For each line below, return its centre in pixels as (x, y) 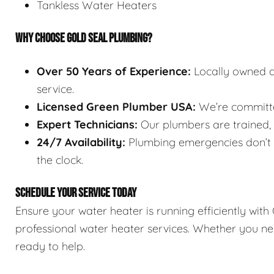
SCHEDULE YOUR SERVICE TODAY (76, 193)
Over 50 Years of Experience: (114, 72)
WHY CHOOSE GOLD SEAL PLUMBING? (84, 39)
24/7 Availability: (81, 143)
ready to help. (50, 246)
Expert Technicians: (87, 125)
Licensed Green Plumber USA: (116, 107)
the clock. (60, 160)
